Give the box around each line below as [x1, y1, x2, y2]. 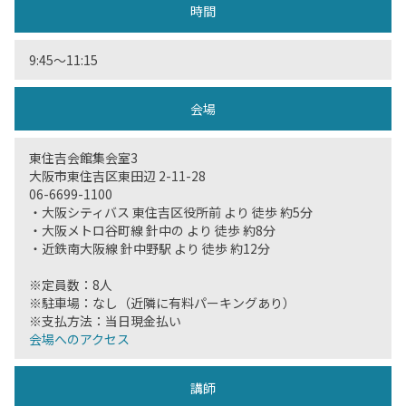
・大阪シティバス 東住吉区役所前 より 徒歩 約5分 [29, 203, 313, 221]
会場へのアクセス [29, 330, 130, 348]
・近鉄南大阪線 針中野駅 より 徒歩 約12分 [29, 239, 270, 257]
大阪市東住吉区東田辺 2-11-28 [29, 167, 206, 185]
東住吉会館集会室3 [29, 149, 138, 167]
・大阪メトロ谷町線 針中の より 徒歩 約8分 [29, 221, 275, 239]
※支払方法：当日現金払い [29, 312, 181, 330]
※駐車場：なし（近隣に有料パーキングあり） [29, 294, 295, 312]
